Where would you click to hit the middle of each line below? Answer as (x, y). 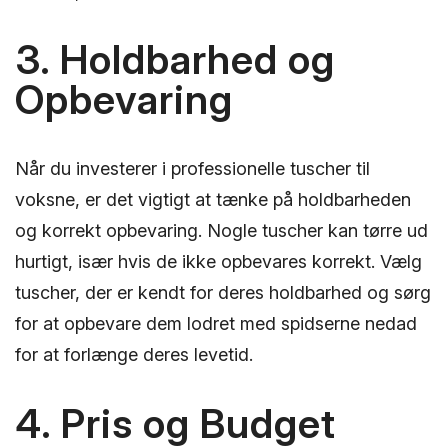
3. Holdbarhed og (175, 60)
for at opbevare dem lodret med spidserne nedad (216, 324)
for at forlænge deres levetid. (134, 355)
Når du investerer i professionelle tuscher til (192, 169)
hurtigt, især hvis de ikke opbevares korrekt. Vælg (218, 262)
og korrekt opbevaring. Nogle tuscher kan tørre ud (221, 231)
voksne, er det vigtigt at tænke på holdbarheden (213, 200)
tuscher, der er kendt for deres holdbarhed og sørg (223, 293)
